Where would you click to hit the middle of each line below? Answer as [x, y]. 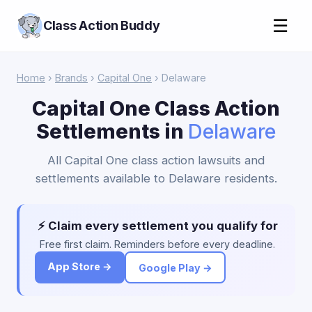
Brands [71, 78]
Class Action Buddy [102, 25]
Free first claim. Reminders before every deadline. [157, 244]
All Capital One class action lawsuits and [156, 160]
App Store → [80, 266]
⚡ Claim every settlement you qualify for [157, 226]
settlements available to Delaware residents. [156, 178]
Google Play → [175, 267]
